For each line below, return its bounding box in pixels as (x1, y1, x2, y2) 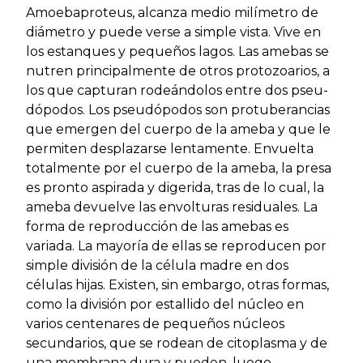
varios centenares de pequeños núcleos (26, 315, 284, 331)
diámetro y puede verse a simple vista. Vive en (26, 23, 321, 40)
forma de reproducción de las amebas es (26, 218, 288, 234)
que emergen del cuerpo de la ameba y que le (26, 121, 331, 137)
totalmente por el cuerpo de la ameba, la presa (26, 160, 331, 176)
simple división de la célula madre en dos (26, 257, 288, 273)
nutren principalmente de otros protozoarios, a (26, 62, 330, 79)
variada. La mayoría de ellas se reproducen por (26, 237, 327, 254)
